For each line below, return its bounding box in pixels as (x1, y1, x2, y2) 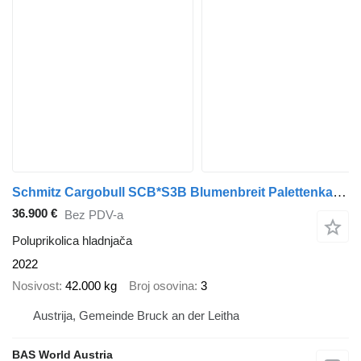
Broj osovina (129, 278, 194, 293)
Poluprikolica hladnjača (12, 234, 132, 247)
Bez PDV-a (64, 207, 123, 222)
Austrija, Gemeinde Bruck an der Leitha (33, 309, 239, 322)
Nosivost (12, 278, 59, 293)
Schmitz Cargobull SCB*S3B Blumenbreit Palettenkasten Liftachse (333, 184, 346, 200)
